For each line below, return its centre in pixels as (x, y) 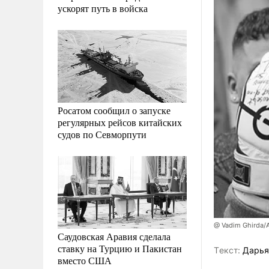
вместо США (85, 260)
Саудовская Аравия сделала (114, 236)
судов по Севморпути (102, 134)
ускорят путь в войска (103, 8)
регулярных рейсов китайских (120, 122)
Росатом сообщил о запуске (114, 110)
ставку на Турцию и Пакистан (120, 248)
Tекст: (227, 250)
